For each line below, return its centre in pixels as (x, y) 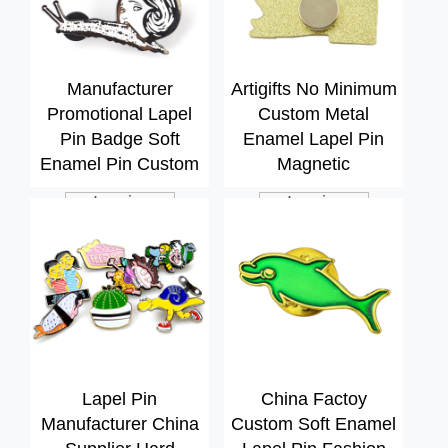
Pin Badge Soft (119, 139)
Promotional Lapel (119, 114)
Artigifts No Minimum (313, 89)
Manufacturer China (119, 424)
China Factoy (313, 399)
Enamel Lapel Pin (313, 139)
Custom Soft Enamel (313, 424)
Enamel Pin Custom (119, 164)
